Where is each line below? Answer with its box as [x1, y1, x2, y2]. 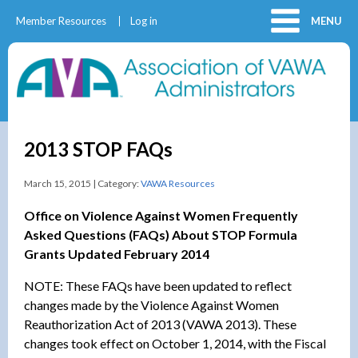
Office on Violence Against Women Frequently [24, 207, 298, 223]
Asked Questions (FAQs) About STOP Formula [24, 226, 297, 242]
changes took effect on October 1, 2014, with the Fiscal [24, 335, 326, 351]
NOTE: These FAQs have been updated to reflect [24, 277, 292, 293]
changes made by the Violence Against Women [24, 296, 279, 312]
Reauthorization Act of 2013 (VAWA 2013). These [24, 316, 296, 332]
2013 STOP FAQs [24, 137, 173, 161]
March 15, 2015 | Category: [24, 177, 141, 189]
